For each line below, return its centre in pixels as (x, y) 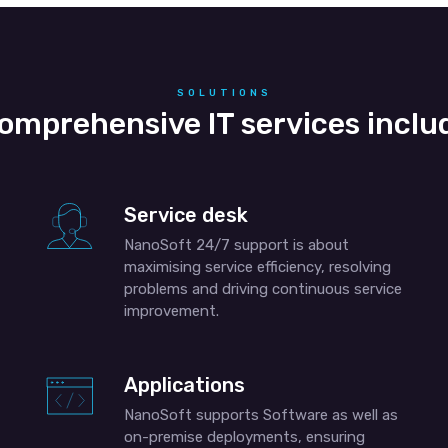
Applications (184, 385)
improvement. (171, 311)
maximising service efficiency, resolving (257, 267)
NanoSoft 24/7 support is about (236, 245)
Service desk (185, 215)
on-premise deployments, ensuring (244, 437)
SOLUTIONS (224, 93)
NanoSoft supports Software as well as (260, 415)
